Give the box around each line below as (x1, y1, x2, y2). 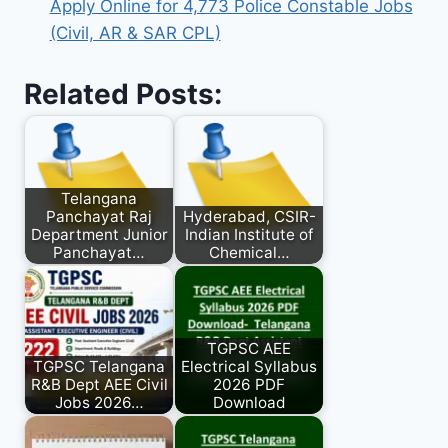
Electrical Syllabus (181, 357, 317, 377)
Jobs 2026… (54, 393, 144, 413)
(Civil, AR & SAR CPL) (49, 23, 221, 44)
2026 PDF (213, 375, 285, 395)
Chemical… (208, 243, 290, 263)
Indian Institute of (184, 225, 314, 245)
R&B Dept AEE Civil (30, 375, 168, 395)
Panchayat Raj (46, 207, 152, 227)
